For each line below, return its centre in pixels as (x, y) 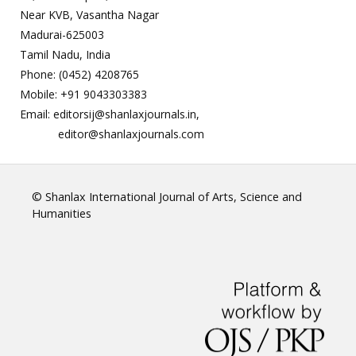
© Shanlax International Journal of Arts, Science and (167, 196)
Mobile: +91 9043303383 (83, 94)
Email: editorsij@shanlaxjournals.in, (110, 114)
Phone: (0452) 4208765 (79, 74)
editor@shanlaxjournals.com (112, 133)
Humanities (62, 213)
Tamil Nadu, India (65, 54)
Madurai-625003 (62, 34)
